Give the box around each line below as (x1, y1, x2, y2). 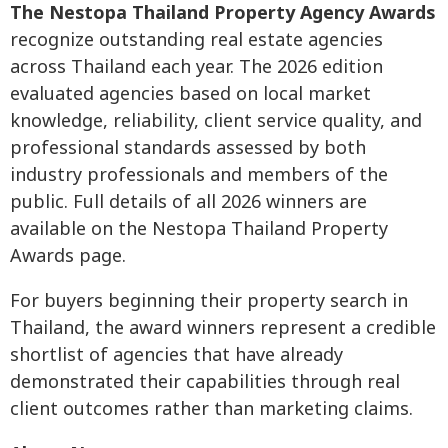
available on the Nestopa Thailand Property (10, 215, 388, 243)
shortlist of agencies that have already (10, 341, 343, 369)
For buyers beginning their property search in (10, 287, 408, 315)
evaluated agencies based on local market (10, 80, 371, 108)
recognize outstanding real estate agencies (10, 26, 383, 54)
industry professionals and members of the (10, 161, 388, 189)
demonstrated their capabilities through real (10, 368, 400, 396)
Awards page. (10, 242, 126, 270)
